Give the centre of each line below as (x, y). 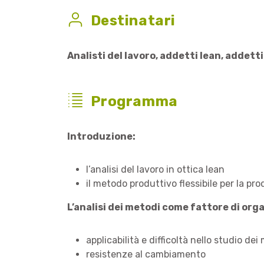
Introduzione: (101, 136)
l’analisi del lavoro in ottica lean (155, 169)
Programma (134, 101)
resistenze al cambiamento (146, 254)
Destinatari (133, 21)
